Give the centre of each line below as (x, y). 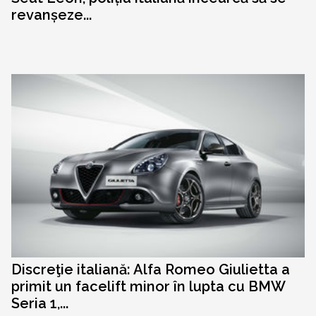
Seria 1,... (40, 304)
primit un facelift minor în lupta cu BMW (148, 287)
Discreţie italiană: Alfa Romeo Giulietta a (151, 270)
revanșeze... (51, 15)
